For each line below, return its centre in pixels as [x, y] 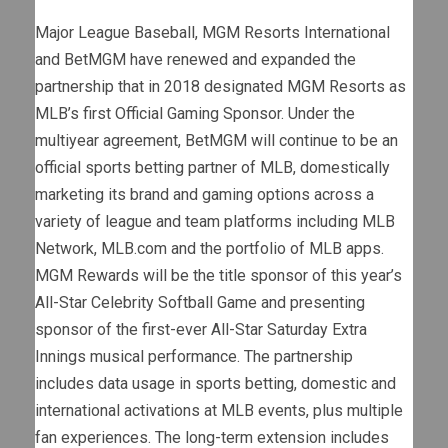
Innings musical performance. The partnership [194, 357]
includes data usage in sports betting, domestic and [215, 384]
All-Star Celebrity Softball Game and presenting [200, 303]
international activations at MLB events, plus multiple [219, 411]
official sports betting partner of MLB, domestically [212, 168]
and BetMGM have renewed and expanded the [195, 60]
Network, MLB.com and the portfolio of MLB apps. [209, 249]
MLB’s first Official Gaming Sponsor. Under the [195, 114]
